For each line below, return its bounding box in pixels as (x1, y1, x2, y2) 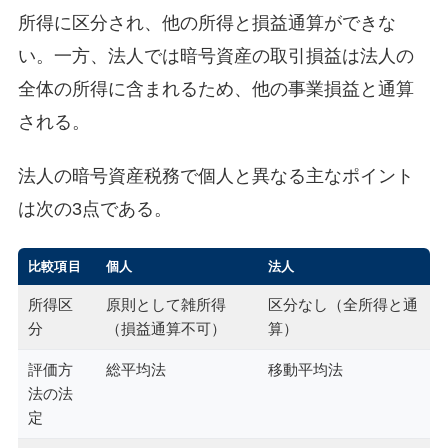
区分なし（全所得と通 (267, 296, 418, 313)
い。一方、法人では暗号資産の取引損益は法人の (17, 45, 414, 66)
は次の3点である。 (17, 199, 172, 220)
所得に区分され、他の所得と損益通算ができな (17, 12, 396, 33)
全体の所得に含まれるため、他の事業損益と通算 (17, 78, 414, 99)
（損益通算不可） (105, 320, 226, 337)
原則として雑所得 (105, 296, 226, 313)
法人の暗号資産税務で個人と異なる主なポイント (17, 166, 414, 187)
